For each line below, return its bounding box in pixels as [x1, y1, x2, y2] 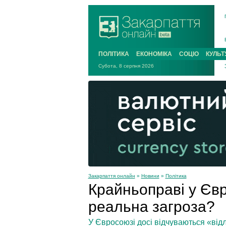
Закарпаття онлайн [88, 173, 135, 179]
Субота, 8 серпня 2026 [98, 63, 154, 69]
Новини [141, 173, 159, 179]
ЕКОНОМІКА [136, 50, 172, 58]
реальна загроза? [88, 198, 215, 215]
